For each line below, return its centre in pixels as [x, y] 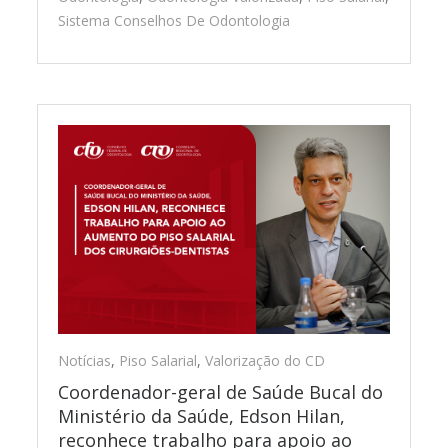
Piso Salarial [158, 360]
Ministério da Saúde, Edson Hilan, [202, 415]
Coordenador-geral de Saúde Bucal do [221, 391]
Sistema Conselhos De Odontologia [174, 21]
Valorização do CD [265, 360]
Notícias [85, 360]
